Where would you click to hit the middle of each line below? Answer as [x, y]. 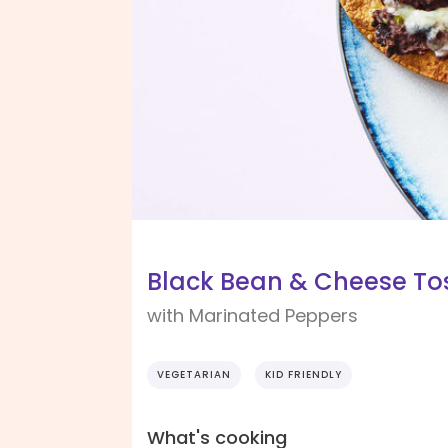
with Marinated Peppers [252, 316]
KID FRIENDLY [303, 375]
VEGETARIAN [194, 375]
